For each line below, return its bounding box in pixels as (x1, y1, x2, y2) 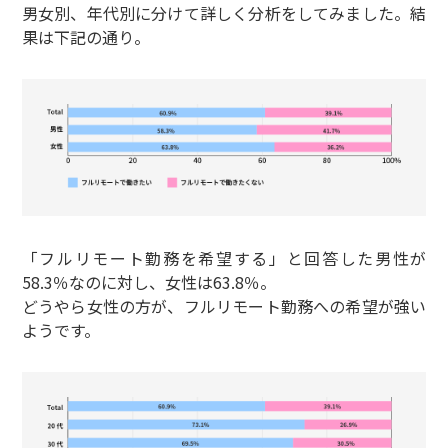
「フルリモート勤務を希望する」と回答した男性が (21, 245, 427, 270)
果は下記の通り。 (21, 25, 150, 50)
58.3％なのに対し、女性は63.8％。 (21, 269, 276, 294)
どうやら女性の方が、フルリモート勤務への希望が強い (21, 293, 427, 318)
